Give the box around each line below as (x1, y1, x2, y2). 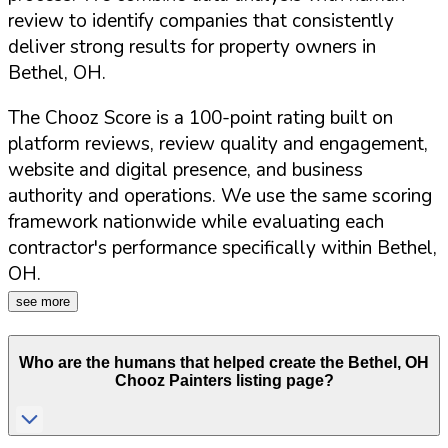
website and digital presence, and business (8, 157, 363, 184)
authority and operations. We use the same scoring (8, 183, 432, 210)
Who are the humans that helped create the (19, 354, 348, 372)
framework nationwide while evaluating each (8, 209, 384, 236)
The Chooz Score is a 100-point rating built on (8, 105, 393, 132)
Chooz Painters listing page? (114, 372, 334, 390)
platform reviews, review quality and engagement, (8, 131, 428, 158)
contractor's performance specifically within (8, 235, 372, 262)
